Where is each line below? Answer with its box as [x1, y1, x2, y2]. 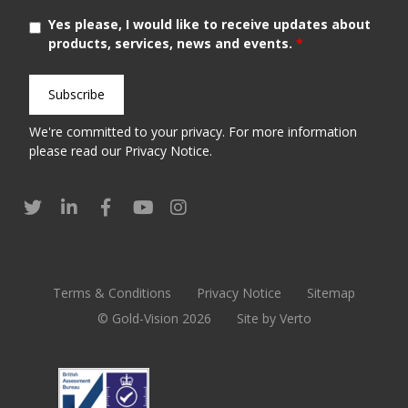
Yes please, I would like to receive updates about [47, 15, 371, 33]
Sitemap [307, 283, 355, 301]
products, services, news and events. [47, 34, 296, 52]
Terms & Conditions [53, 283, 171, 301]
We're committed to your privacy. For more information [29, 122, 357, 140]
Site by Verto [236, 309, 311, 327]
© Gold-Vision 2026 [97, 309, 211, 327]
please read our [29, 141, 125, 159]
